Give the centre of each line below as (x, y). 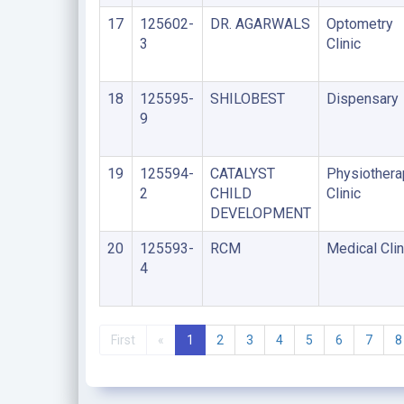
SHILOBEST (247, 99)
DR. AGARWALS (260, 24)
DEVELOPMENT (260, 213)
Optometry (359, 24)
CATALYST (242, 174)
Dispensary (362, 99)
